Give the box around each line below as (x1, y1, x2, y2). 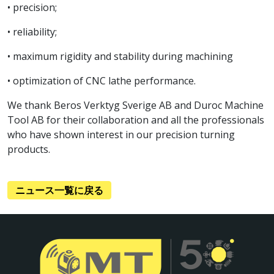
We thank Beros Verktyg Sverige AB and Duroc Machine (7, 98, 264, 112)
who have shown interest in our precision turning (7, 128, 235, 141)
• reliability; (7, 25, 57, 39)
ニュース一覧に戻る (15, 183, 103, 197)
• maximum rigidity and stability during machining (7, 50, 233, 63)
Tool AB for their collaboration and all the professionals (7, 113, 264, 127)
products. (7, 143, 50, 156)
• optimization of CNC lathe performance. (7, 74, 196, 87)
